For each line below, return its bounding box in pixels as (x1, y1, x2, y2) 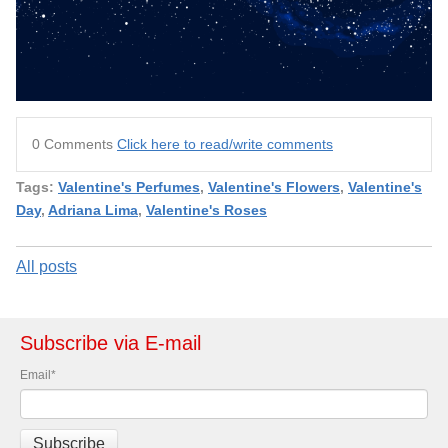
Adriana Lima (48, 201, 138, 218)
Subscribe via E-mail (20, 332, 201, 355)
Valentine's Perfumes (58, 178, 200, 195)
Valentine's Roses (146, 201, 267, 218)
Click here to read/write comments (117, 135, 333, 152)
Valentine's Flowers (208, 178, 340, 195)
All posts (16, 258, 77, 276)
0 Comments (32, 135, 117, 152)
